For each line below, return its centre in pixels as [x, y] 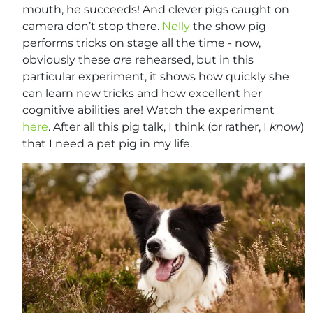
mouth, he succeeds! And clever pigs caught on [156, 10]
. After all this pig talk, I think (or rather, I [159, 127]
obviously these [68, 60]
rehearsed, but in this [193, 60]
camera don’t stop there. [92, 27]
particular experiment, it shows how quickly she [156, 77]
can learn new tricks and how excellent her [142, 94]
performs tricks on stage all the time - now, [141, 43]
